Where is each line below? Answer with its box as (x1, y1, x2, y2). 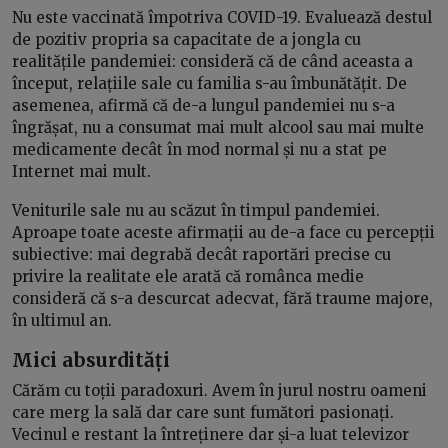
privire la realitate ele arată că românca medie (12, 267, 364, 287)
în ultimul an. (12, 311, 112, 331)
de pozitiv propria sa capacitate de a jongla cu (12, 30, 361, 50)
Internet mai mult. (12, 162, 151, 182)
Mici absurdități (12, 348, 170, 373)
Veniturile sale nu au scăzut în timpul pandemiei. (12, 201, 380, 221)
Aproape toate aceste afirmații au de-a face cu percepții (12, 223, 435, 243)
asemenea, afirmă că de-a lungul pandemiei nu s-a (12, 96, 395, 116)
